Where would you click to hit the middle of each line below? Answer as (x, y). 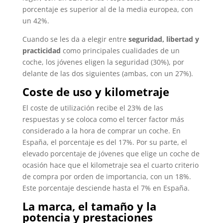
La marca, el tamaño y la (89, 206)
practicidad (41, 50)
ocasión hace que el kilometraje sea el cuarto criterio (110, 165)
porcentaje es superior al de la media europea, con (108, 9)
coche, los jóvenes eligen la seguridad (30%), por (103, 62)
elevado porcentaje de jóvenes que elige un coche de (111, 153)
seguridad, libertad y (164, 39)
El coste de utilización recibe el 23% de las (93, 108)
